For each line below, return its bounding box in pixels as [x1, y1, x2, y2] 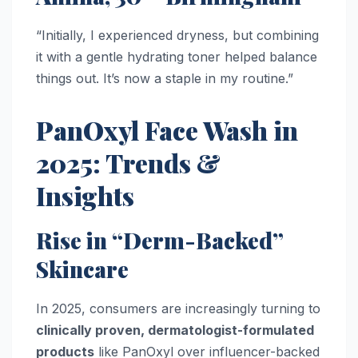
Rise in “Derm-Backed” [36, 225, 284, 256]
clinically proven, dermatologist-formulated [36, 321, 314, 338]
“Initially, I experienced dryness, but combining [36, 27, 319, 44]
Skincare [36, 254, 129, 284]
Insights [36, 178, 134, 213]
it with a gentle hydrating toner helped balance [36, 49, 317, 66]
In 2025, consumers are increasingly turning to [36, 300, 320, 316]
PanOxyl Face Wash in [36, 113, 298, 148]
